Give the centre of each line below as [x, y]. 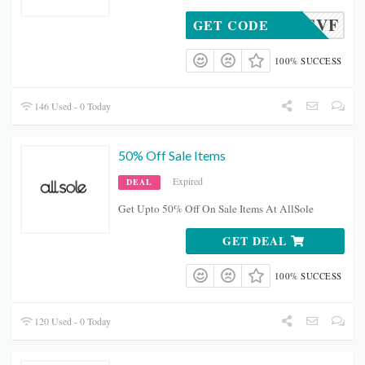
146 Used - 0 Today [72, 106]
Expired [188, 181]
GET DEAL [257, 241]
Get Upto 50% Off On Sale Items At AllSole [216, 209]
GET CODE [231, 25]
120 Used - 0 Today [72, 321]
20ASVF [308, 25]
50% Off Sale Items [172, 156]
